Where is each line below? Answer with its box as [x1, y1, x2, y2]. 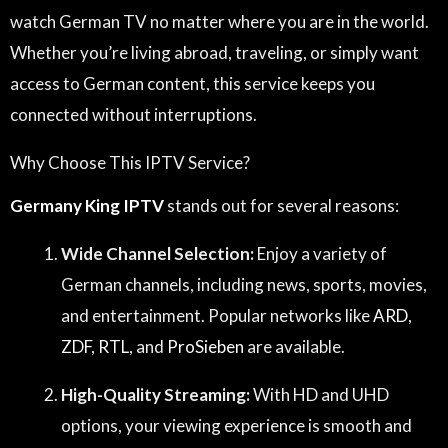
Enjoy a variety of [254, 242, 387, 264]
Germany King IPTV [10, 194, 164, 216]
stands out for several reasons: [164, 194, 399, 216]
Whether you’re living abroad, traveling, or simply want [10, 42, 419, 63]
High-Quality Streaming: [61, 383, 250, 405]
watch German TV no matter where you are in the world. [10, 11, 429, 32]
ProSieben [167, 335, 244, 357]
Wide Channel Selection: [61, 242, 254, 264]
